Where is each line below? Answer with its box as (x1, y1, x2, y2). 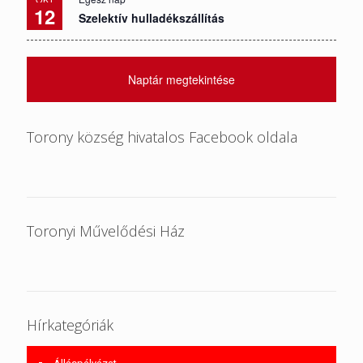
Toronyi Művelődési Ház (27, 220, 185, 241)
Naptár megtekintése (128, 70, 235, 88)
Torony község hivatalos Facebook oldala (27, 126, 297, 147)
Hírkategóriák (27, 314, 113, 335)
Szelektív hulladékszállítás (79, 9, 224, 26)
